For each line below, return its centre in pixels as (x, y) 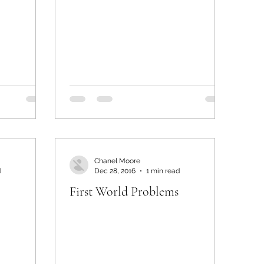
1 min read (163, 171)
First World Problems (124, 192)
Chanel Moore (117, 161)
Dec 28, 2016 (115, 171)
